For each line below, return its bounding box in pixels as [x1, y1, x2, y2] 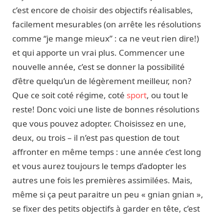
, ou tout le [147, 89, 188, 101]
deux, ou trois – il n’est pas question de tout [12, 132, 179, 144]
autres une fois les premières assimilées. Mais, [12, 175, 193, 186]
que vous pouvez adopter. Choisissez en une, [12, 118, 186, 130]
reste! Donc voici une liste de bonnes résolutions [12, 104, 199, 115]
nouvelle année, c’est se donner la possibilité [12, 61, 185, 73]
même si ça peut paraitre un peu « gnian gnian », [12, 189, 203, 200]
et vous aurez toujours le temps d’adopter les [12, 160, 186, 172]
